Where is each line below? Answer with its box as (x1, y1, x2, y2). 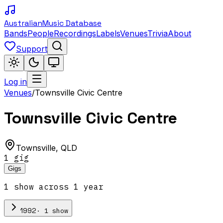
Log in (4, 77, 27, 87)
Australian (4, 18, 42, 28)
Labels (96, 28, 120, 38)
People (27, 28, 54, 38)
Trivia (147, 28, 168, 38)
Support (16, 44, 47, 54)
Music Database (42, 18, 102, 28)
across (34, 181, 74, 192)
